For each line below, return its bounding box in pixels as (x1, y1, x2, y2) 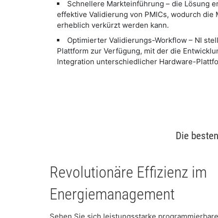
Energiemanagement (50, 184, 175, 203)
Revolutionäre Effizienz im (50, 163, 207, 182)
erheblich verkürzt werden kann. (57, 20, 169, 30)
